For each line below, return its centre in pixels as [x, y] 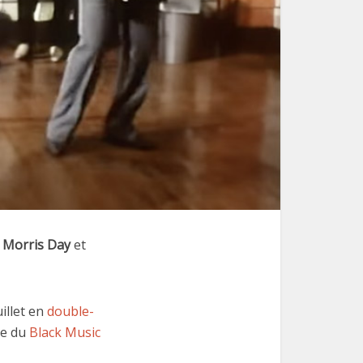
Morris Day [36, 245]
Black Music [65, 333]
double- [70, 312]
